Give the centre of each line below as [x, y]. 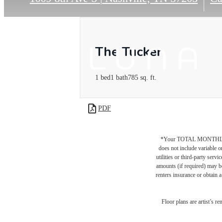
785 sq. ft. [142, 77]
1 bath [119, 77]
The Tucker [129, 52]
